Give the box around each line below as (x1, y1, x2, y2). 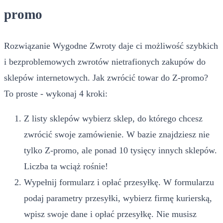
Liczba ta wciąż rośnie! (24, 161, 108, 171)
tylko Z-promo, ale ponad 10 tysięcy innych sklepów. (24, 145, 217, 155)
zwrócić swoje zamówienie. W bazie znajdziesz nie (24, 129, 210, 139)
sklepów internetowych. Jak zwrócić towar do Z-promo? (4, 72, 208, 83)
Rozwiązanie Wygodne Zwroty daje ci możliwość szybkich (4, 40, 218, 51)
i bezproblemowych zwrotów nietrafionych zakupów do (4, 56, 206, 67)
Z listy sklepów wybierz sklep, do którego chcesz (24, 113, 203, 123)
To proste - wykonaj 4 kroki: (4, 88, 108, 99)
